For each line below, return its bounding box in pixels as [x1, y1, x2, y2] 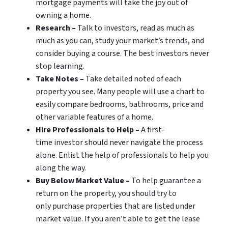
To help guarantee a [131, 175, 201, 186]
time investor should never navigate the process [36, 137, 203, 148]
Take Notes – [36, 73, 85, 84]
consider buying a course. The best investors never [36, 48, 209, 59]
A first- [141, 124, 165, 135]
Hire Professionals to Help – [36, 124, 141, 135]
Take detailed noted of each [85, 73, 181, 84]
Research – [36, 22, 76, 34]
